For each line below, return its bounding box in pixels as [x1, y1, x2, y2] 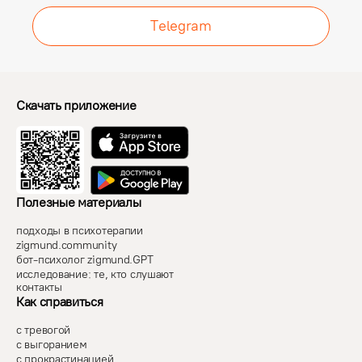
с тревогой [16, 323, 71, 338]
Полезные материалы [16, 195, 141, 211]
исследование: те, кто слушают [16, 267, 174, 282]
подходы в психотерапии [16, 224, 143, 238]
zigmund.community [16, 238, 117, 253]
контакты [16, 280, 62, 295]
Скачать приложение [16, 98, 137, 114]
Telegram [150, 17, 212, 36]
